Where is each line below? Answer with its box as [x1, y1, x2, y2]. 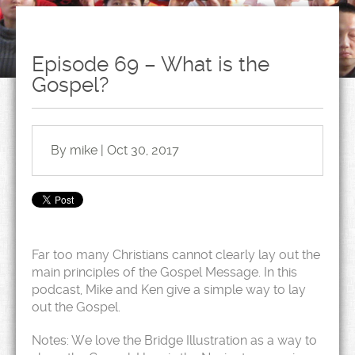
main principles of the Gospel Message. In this [32, 265, 297, 280]
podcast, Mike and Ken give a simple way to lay [32, 282, 306, 297]
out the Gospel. [32, 300, 120, 315]
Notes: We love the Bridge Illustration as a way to [32, 333, 317, 348]
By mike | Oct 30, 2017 [51, 143, 179, 158]
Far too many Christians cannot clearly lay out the [32, 247, 320, 262]
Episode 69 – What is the [32, 52, 269, 76]
